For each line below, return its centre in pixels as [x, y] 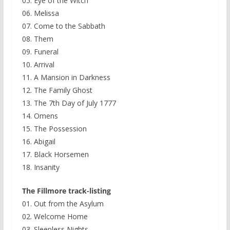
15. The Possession [54, 129]
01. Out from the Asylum [63, 204]
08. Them [37, 39]
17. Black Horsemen [55, 155]
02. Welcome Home [55, 217]
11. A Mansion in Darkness [66, 78]
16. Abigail [39, 142]
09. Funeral [40, 52]
